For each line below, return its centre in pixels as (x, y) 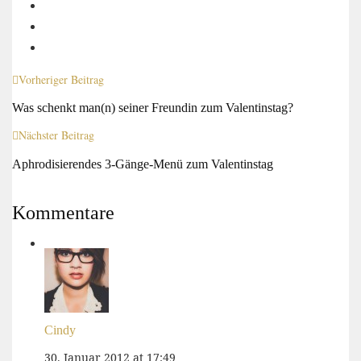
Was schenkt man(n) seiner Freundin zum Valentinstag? (153, 108)
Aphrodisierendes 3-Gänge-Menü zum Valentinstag (143, 164)
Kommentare (63, 213)
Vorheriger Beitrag (61, 79)
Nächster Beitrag (56, 135)
